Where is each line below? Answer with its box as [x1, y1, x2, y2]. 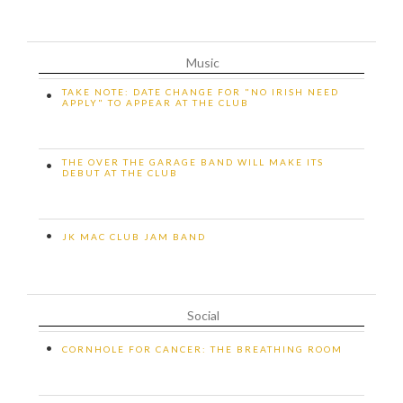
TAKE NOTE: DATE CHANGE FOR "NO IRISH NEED [62, 85, 339, 97]
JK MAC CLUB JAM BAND [62, 230, 206, 242]
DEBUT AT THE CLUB [62, 166, 178, 178]
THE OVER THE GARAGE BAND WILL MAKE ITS [62, 156, 324, 167]
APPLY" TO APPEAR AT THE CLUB [62, 96, 249, 108]
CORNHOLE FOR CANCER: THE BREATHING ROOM [62, 343, 343, 354]
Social [186, 307, 219, 323]
